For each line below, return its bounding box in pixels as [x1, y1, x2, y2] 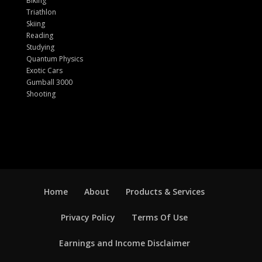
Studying [26, 42, 54, 52]
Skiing [26, 18, 45, 29]
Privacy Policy [61, 211, 116, 223]
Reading [26, 30, 53, 40]
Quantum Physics [26, 53, 83, 64]
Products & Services [126, 185, 205, 197]
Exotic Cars [26, 65, 63, 75]
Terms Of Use [132, 211, 188, 223]
